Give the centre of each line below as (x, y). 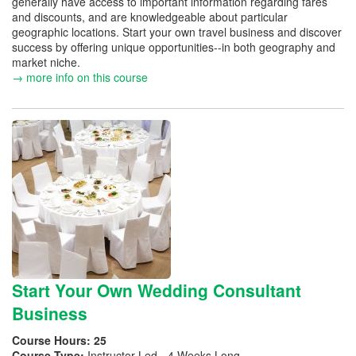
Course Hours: (53, 340)
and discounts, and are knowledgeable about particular (150, 16)
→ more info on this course (80, 77)
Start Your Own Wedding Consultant (157, 290)
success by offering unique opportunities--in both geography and (174, 46)
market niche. (48, 62)
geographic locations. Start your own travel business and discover (177, 31)
